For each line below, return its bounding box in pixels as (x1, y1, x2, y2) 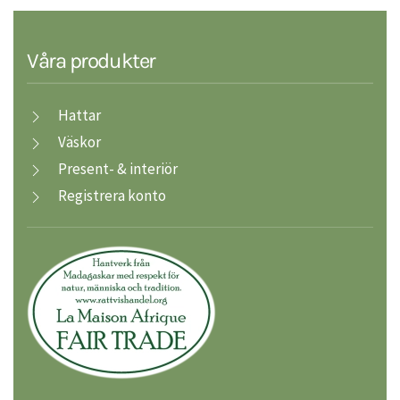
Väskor (58, 131, 101, 152)
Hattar (58, 104, 101, 125)
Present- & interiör (58, 158, 178, 179)
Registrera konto (58, 185, 166, 205)
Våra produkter (27, 48, 155, 74)
